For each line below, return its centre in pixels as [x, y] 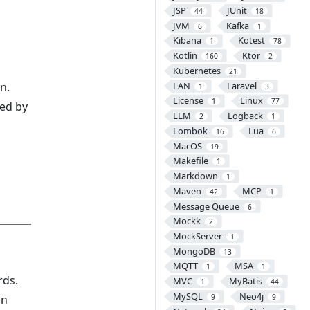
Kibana [187, 40]
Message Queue [206, 206]
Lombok [190, 130]
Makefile [190, 161]
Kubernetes [197, 70]
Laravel [241, 85]
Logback [245, 116]
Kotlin [185, 56]
